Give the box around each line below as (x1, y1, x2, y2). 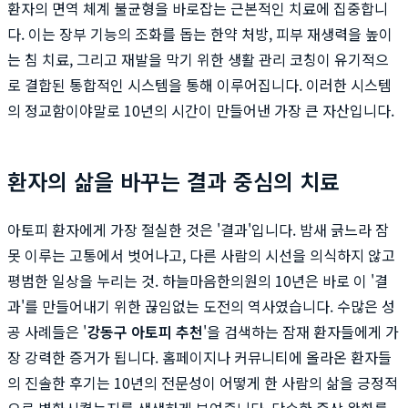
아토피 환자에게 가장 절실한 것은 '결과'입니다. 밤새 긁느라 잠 (7, 218, 389, 240)
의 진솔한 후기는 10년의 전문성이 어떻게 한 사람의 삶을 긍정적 (7, 371, 398, 393)
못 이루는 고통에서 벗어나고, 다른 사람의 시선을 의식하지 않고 (7, 243, 395, 266)
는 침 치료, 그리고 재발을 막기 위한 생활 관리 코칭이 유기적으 (7, 47, 389, 70)
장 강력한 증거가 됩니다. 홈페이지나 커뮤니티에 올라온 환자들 (7, 345, 392, 368)
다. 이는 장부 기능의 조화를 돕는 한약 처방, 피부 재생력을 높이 (7, 22, 393, 45)
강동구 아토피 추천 (87, 320, 203, 342)
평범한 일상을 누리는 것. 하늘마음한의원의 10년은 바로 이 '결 (7, 269, 388, 291)
